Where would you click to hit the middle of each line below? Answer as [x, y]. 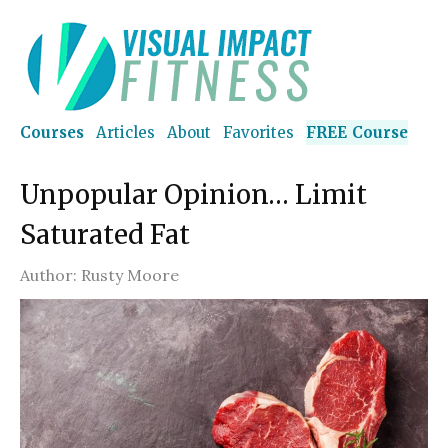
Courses [52, 132]
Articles [125, 132]
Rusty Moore [130, 275]
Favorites [258, 132]
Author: [48, 275]
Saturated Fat [105, 234]
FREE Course [357, 132]
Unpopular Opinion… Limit [193, 194]
